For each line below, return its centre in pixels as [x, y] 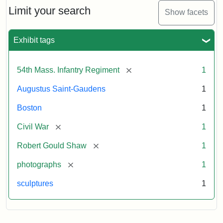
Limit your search [50, 10]
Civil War [33, 126]
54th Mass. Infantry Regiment [68, 70]
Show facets [186, 12]
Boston [29, 108]
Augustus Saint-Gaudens [61, 89]
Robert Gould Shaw [52, 145]
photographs [39, 164]
